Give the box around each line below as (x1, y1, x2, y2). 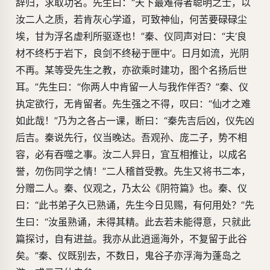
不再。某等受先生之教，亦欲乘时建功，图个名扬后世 (16, 64, 247, 77)
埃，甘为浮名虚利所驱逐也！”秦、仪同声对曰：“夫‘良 (16, 30, 246, 43)
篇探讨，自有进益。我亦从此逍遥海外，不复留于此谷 (16, 233, 247, 245)
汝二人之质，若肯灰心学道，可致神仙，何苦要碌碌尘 (16, 13, 247, 26)
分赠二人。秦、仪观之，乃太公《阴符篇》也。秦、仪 (16, 182, 247, 195)
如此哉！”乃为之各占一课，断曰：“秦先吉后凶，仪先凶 (16, 115, 254, 127)
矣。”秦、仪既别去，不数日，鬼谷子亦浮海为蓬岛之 (16, 250, 241, 262)
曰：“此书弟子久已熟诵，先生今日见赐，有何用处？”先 (16, 199, 254, 212)
